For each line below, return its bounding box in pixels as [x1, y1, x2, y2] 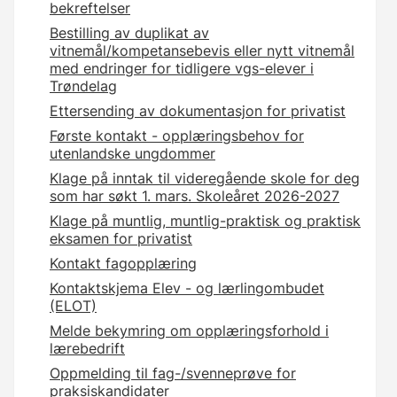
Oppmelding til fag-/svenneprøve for [50, 364, 296, 383]
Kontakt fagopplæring [50, 254, 197, 273]
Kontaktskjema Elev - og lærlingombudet [50, 279, 324, 298]
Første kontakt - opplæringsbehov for [50, 127, 304, 145]
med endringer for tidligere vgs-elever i [50, 59, 314, 78]
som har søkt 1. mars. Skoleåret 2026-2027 [50, 187, 339, 206]
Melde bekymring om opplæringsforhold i [50, 322, 329, 340]
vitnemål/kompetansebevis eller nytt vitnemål [50, 42, 354, 60]
